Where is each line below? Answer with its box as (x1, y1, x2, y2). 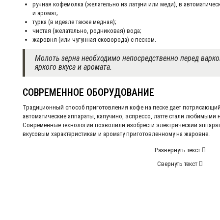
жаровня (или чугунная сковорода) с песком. (32, 36, 156, 44)
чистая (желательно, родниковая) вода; (32, 27, 141, 35)
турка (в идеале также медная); (32, 18, 116, 26)
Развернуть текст (154, 146, 202, 154)
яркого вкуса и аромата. (35, 62, 112, 72)
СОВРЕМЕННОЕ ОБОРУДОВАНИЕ (23, 86, 154, 99)
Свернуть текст (157, 160, 199, 168)
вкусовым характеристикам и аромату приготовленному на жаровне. (23, 130, 210, 138)
